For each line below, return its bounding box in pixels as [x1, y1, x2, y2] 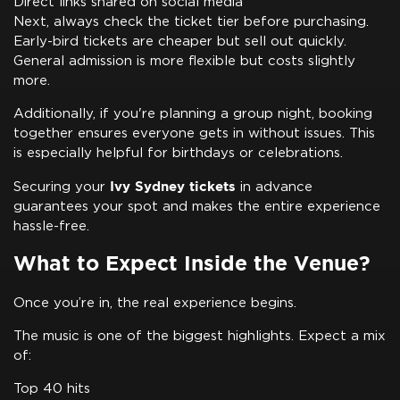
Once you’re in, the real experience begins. [13, 296, 296, 311]
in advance [236, 180, 312, 195]
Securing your [13, 180, 110, 195]
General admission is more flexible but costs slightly [13, 54, 355, 69]
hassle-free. [13, 220, 89, 234]
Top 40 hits [13, 382, 90, 396]
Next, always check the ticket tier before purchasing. [13, 15, 369, 29]
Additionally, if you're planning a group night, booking [13, 107, 372, 121]
